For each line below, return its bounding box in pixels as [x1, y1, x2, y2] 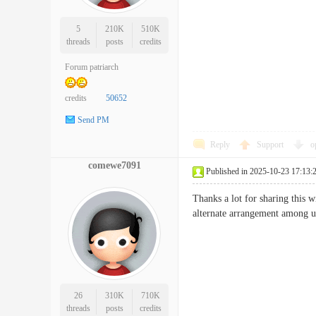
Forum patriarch [65, 62, 119, 72]
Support [257, 140, 286, 150]
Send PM [78, 115, 109, 126]
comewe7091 [87, 160, 141, 171]
